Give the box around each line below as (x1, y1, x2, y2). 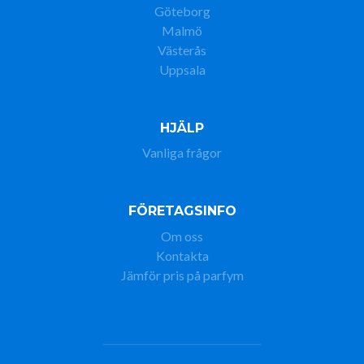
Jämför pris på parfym (120, 266, 244, 283)
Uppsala (158, 61, 206, 77)
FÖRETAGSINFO (128, 203, 236, 219)
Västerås (158, 41, 206, 58)
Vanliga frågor (142, 145, 222, 161)
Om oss (161, 227, 203, 244)
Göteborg (154, 2, 210, 19)
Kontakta (155, 247, 209, 263)
